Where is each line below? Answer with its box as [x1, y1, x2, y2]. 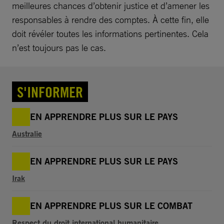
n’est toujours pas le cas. [12, 42, 106, 53]
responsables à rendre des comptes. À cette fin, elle [12, 14, 209, 25]
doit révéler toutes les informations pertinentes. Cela [12, 28, 208, 39]
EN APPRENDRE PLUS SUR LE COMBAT [30, 200, 192, 212]
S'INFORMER [17, 82, 83, 101]
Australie [12, 128, 42, 139]
